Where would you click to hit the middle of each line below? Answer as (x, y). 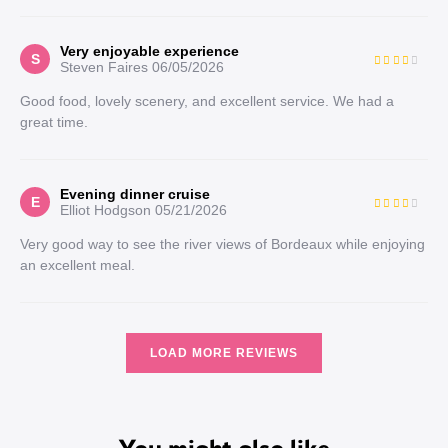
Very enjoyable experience (149, 51)
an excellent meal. (77, 265)
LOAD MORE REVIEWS (224, 352)
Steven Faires (104, 67)
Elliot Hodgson (105, 210)
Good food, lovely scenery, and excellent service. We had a (207, 101)
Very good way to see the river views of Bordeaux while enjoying (222, 244)
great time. (54, 122)
